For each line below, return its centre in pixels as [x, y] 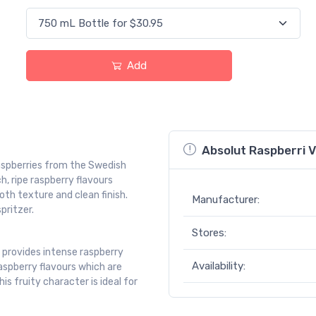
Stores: [209, 233]
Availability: [219, 266]
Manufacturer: [226, 200]
